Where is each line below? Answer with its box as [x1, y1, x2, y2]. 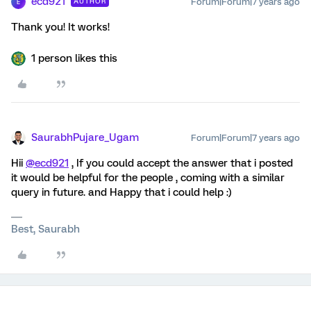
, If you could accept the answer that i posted [69, 157, 293, 169]
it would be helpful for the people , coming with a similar [11, 171, 285, 184]
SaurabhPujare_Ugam [31, 131, 139, 144]
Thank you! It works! [11, 21, 110, 33]
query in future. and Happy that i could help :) [11, 186, 232, 199]
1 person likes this [31, 52, 117, 65]
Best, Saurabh [11, 223, 80, 235]
